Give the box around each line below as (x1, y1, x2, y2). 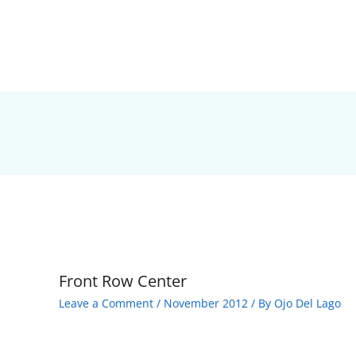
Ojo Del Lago (274, 296, 341, 311)
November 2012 (164, 296, 248, 311)
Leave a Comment (59, 296, 153, 311)
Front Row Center (59, 270, 187, 292)
